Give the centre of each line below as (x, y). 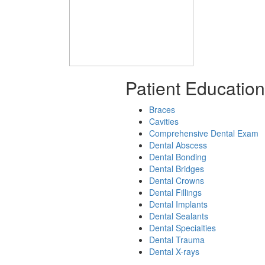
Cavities (164, 121)
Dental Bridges (177, 169)
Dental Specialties (182, 228)
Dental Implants (178, 204)
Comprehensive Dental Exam (204, 133)
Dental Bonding (178, 157)
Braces (162, 109)
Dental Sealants (179, 216)
